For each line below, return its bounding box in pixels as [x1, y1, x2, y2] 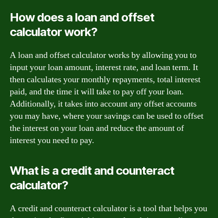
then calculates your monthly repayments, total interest [10, 73, 200, 85]
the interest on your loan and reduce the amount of [10, 122, 184, 134]
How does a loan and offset [10, 10, 155, 24]
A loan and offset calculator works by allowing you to [10, 49, 197, 61]
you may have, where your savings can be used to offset [10, 110, 203, 122]
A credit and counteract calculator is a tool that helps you [10, 202, 207, 214]
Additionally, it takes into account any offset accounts [10, 98, 197, 109]
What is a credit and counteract [10, 163, 175, 178]
